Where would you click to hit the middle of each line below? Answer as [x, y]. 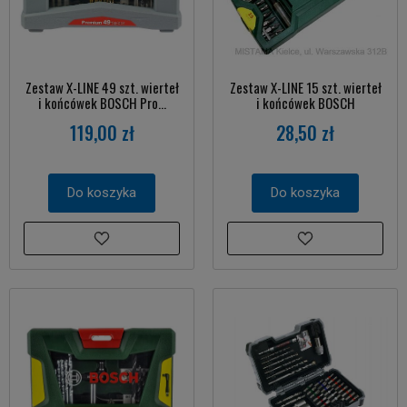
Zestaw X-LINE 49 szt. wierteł [102, 87]
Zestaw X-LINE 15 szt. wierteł [305, 87]
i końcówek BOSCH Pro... [102, 102]
